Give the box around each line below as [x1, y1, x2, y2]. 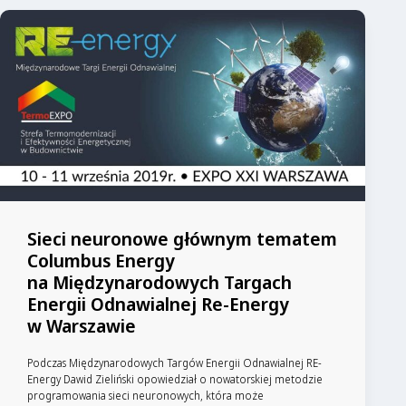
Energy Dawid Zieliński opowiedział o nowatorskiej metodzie [27, 371, 323, 387]
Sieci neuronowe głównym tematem [27, 226, 337, 251]
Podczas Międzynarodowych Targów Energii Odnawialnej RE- [27, 354, 322, 371]
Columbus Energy [27, 247, 175, 273]
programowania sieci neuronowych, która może [27, 387, 264, 403]
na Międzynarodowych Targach [27, 269, 292, 295]
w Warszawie [27, 313, 136, 338]
